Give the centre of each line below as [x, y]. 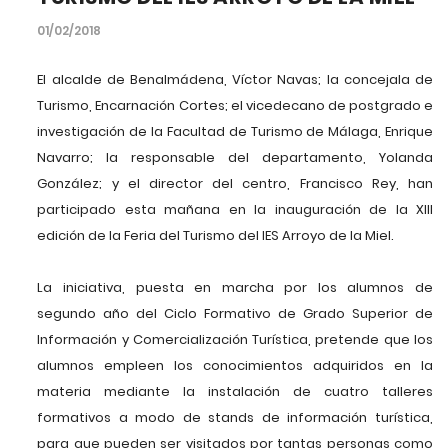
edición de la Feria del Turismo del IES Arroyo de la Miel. [216, 236]
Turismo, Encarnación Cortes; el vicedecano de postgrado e [235, 106]
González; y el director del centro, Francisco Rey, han [235, 184]
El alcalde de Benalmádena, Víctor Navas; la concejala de [235, 80]
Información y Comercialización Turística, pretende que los [235, 340]
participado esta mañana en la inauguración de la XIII [235, 210]
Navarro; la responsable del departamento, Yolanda [235, 158]
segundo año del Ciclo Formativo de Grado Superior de [235, 314]
